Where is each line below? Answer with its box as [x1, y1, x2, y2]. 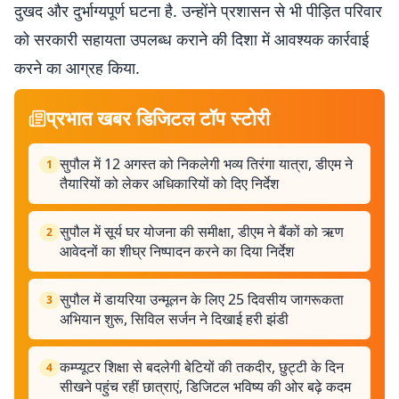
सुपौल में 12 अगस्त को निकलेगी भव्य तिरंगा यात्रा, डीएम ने [60, 154, 353, 174]
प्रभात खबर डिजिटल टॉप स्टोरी [46, 104, 270, 131]
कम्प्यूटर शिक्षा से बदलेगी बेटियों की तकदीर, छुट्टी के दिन [60, 357, 344, 377]
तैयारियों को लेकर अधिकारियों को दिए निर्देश [60, 174, 279, 193]
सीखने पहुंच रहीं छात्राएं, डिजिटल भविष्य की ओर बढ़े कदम [60, 377, 351, 396]
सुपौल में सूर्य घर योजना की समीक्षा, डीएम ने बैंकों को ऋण [60, 222, 344, 241]
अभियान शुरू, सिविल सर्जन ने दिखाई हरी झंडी [60, 309, 289, 329]
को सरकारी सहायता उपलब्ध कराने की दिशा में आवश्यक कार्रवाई [14, 28, 369, 50]
